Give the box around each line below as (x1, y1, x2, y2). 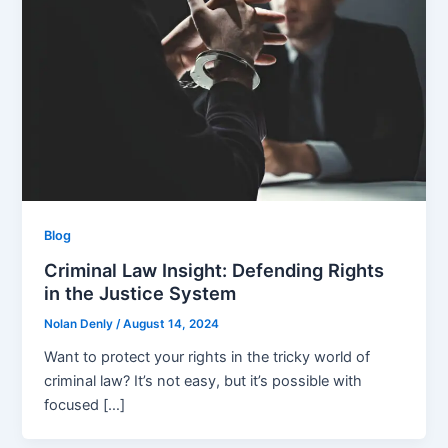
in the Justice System (44, 282, 237, 305)
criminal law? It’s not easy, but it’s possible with (44, 372, 363, 391)
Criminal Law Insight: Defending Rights (44, 259, 385, 282)
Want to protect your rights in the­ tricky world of (44, 348, 371, 367)
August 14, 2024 (123, 317, 220, 332)
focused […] (44, 396, 126, 415)
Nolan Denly (44, 317, 117, 332)
